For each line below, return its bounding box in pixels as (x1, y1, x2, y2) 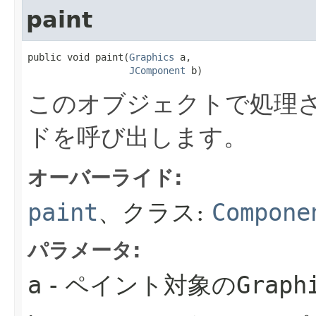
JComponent (129, 65, 186, 77)
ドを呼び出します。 (28, 123, 248, 151)
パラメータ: (28, 238, 141, 262)
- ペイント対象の (42, 271, 236, 299)
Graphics (129, 51, 174, 63)
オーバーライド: (28, 166, 183, 190)
